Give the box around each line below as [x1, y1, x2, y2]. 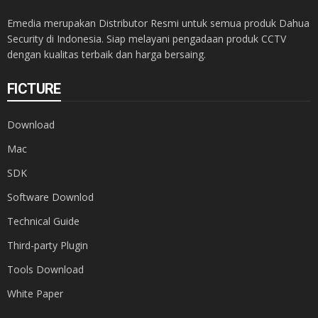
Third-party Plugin [7, 238, 88, 252]
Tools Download [7, 263, 84, 276]
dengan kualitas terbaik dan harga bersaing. [7, 48, 206, 61]
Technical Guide [7, 214, 79, 228]
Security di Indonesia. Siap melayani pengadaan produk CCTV [7, 32, 286, 45]
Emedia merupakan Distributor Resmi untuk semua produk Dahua [7, 16, 309, 30]
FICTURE [7, 80, 61, 97]
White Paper [7, 287, 63, 300]
